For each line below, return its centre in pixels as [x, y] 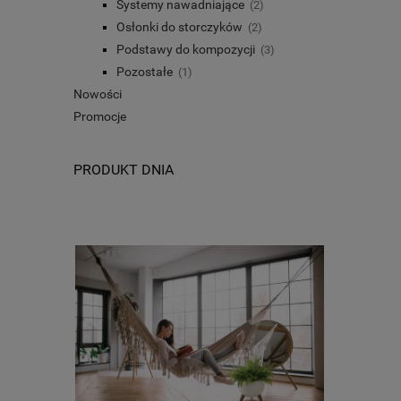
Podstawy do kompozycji [186, 49]
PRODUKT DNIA [124, 170]
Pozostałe [145, 71]
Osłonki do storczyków [179, 26]
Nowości [98, 94]
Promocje [100, 116]
